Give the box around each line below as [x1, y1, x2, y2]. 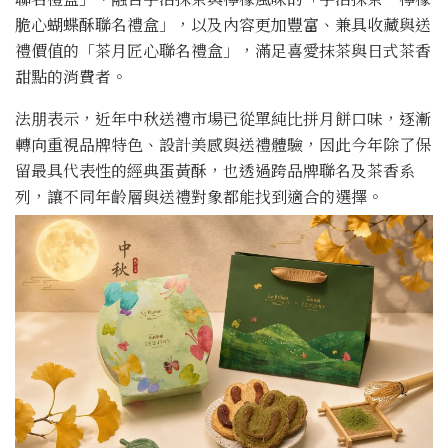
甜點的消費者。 [15, 64, 127, 88]
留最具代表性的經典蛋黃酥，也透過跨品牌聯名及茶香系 [15, 158, 415, 182]
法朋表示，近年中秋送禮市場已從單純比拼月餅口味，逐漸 [15, 106, 431, 130]
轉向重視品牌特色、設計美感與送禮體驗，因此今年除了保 [15, 132, 431, 156]
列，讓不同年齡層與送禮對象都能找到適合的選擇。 [15, 184, 383, 208]
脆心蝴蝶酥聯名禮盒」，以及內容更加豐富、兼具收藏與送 [15, 12, 431, 36]
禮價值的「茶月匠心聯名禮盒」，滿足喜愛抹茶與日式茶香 [15, 38, 431, 62]
